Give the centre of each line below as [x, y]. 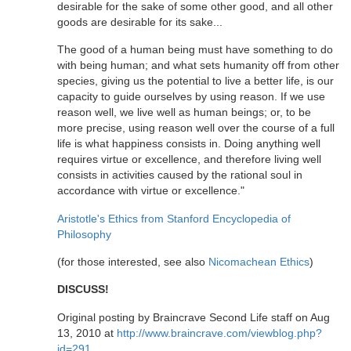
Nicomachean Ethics [259, 261]
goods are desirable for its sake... [140, 22]
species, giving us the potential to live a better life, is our [195, 81]
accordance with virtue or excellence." [151, 191]
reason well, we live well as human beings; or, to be [184, 112]
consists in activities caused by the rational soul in [180, 175]
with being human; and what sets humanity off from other [198, 65]
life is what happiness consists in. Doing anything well [189, 144]
